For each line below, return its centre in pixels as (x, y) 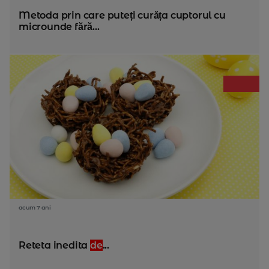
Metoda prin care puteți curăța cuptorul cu (122, 15)
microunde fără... (59, 27)
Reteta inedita (55, 245)
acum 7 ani (35, 207)
